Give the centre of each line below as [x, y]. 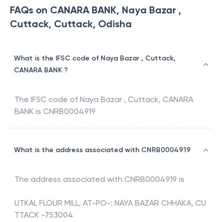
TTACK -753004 [44, 215]
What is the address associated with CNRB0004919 [102, 150]
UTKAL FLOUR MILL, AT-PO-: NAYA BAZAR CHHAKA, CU [110, 203]
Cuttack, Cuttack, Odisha [71, 24]
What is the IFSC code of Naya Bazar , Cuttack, [95, 58]
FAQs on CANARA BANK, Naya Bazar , [96, 10]
